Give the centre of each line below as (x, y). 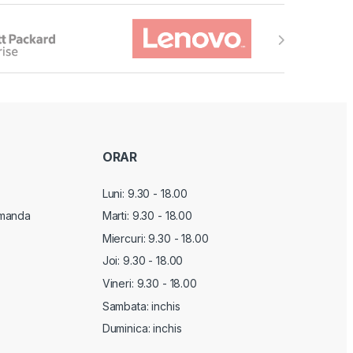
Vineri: (119, 283)
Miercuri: (125, 238)
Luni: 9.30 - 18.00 (145, 193)
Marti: (117, 216)
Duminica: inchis (142, 329)
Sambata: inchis (141, 306)
